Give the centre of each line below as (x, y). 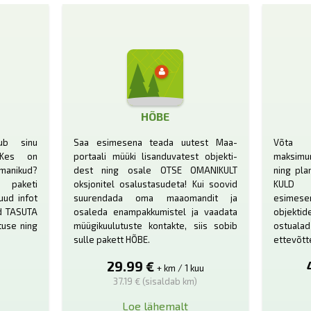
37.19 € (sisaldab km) (155, 281)
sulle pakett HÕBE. (111, 239)
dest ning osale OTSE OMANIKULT (155, 170)
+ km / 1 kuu (180, 268)
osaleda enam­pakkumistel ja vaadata (155, 211)
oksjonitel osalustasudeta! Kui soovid (155, 184)
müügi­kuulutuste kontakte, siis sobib (155, 225)
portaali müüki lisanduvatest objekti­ (155, 156)
